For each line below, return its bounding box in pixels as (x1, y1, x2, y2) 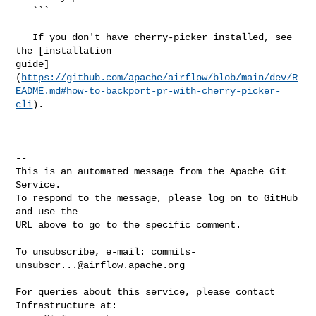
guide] (16, 58, 50, 70)
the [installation (16, 44, 118, 56)
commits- (151, 245, 197, 257)
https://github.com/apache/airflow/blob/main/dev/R (21, 71, 298, 83)
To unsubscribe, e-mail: (16, 245, 152, 257)
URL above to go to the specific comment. (16, 219, 242, 231)
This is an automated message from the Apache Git (16, 165, 287, 177)
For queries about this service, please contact (16, 286, 276, 298)
